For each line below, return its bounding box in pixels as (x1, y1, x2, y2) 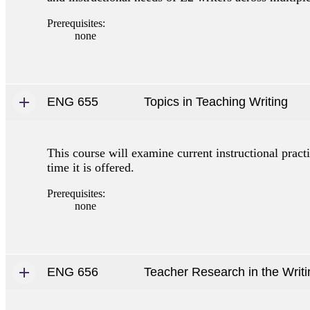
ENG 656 (47, 264, 98, 279)
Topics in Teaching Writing (144, 94, 288, 109)
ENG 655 (47, 94, 98, 109)
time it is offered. (47, 160, 134, 174)
